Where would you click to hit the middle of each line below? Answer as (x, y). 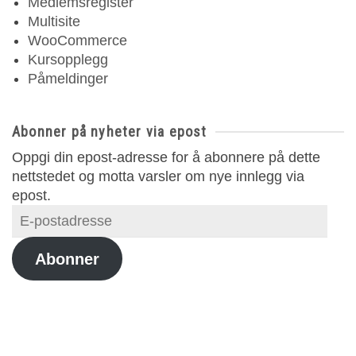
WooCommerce (77, 41)
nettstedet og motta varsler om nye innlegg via (158, 176)
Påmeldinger (68, 79)
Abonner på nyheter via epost (110, 132)
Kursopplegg (68, 60)
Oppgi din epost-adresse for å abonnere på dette (166, 157)
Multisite (54, 21)
